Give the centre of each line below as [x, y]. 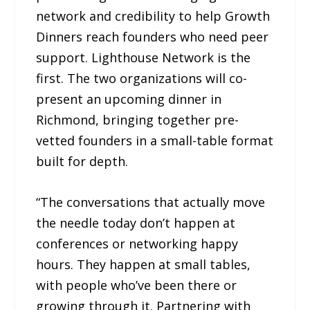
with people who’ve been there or [137, 285]
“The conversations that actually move [151, 202]
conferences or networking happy [137, 244]
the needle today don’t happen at [136, 223]
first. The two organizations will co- [142, 79]
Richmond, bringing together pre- [138, 120]
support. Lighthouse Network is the [144, 58]
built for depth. [82, 162]
